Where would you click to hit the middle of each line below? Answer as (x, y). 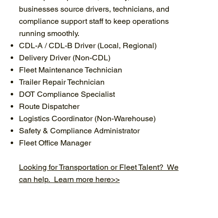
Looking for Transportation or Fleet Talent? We (99, 167)
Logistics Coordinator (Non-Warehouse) (87, 118)
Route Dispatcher (49, 106)
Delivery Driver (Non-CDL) (64, 57)
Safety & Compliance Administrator (79, 130)
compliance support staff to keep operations (94, 21)
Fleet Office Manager (55, 143)
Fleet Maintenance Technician (70, 70)
